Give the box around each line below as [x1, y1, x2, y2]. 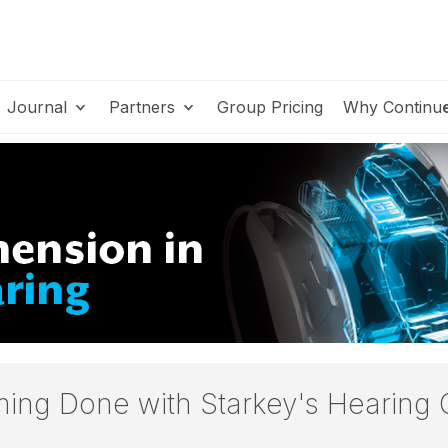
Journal [7, 97, 72, 117]
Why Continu [343, 97, 442, 117]
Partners [109, 97, 180, 117]
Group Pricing [217, 97, 323, 117]
